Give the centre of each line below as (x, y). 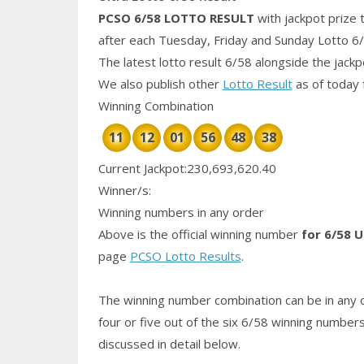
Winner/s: (124, 191)
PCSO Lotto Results (185, 256)
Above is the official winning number (198, 234)
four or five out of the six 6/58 (184, 322)
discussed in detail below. (169, 344)
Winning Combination (156, 106)
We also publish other (160, 84)
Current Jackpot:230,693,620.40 (187, 169)
